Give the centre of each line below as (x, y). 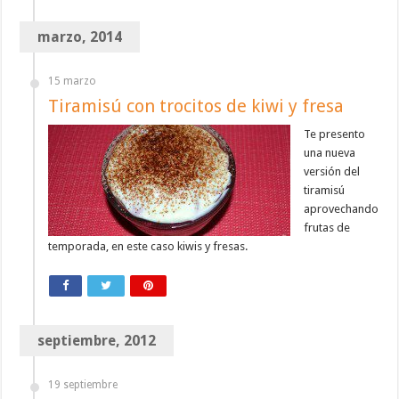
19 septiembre (83, 385)
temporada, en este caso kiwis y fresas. (148, 247)
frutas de (327, 228)
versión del (332, 172)
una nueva (330, 153)
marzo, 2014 (80, 37)
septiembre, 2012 (97, 341)
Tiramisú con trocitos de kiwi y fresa (196, 106)
